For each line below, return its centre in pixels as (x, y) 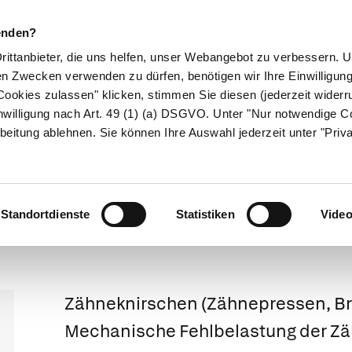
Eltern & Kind (240, 105)
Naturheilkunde (131, 105)
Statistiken (205, 214)
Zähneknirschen (132, 304)
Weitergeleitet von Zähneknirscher (176, 160)
